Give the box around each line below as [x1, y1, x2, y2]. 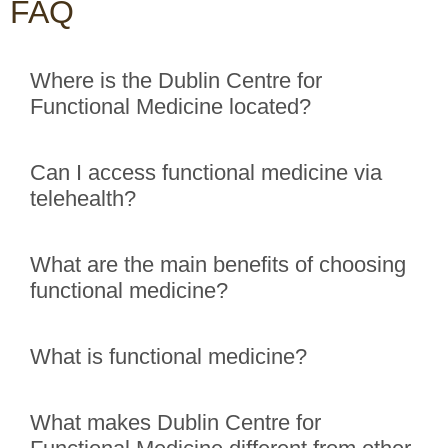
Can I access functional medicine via [30, 160, 382, 186]
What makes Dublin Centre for [30, 410, 321, 436]
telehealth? [30, 186, 136, 212]
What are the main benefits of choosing [30, 252, 406, 278]
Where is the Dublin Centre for [30, 68, 322, 94]
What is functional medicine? [30, 344, 307, 370]
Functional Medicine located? [30, 94, 311, 120]
